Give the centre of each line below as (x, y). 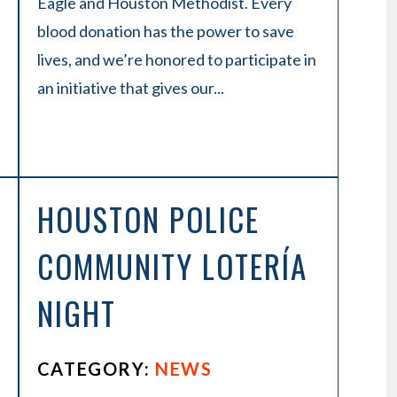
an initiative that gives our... (130, 88)
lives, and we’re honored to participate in (176, 59)
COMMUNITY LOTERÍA (172, 266)
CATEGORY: (96, 369)
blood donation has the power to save (165, 31)
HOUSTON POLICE (148, 219)
